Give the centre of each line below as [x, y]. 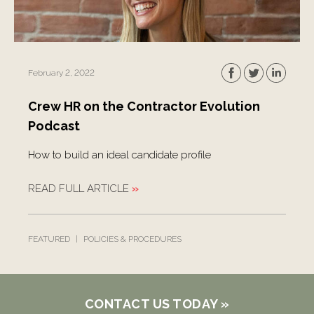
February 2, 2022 [61, 73]
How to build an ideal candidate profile [120, 155]
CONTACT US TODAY [151, 304]
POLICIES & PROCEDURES [132, 239]
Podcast [54, 126]
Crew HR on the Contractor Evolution [144, 106]
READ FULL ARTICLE [78, 189]
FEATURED [49, 239]
